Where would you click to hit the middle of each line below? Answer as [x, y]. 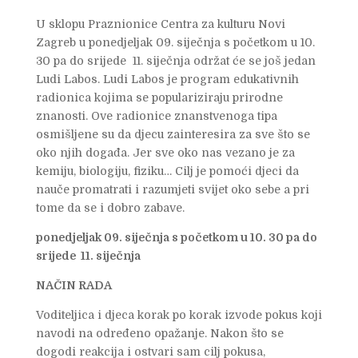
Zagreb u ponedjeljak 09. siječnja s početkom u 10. [175, 42]
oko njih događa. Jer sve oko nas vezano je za [165, 152]
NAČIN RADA [74, 285]
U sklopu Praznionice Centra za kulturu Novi [160, 24]
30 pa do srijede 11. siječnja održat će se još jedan [175, 60]
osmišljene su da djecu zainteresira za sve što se [173, 134]
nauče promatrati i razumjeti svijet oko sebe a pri [172, 189]
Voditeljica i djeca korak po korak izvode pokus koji [179, 314]
